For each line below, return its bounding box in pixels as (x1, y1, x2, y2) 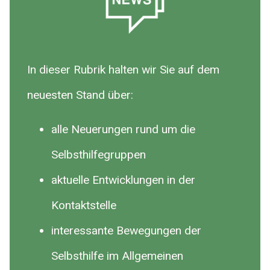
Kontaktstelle (51, 198, 117, 212)
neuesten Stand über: (27, 88, 134, 102)
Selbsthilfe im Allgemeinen (51, 248, 184, 263)
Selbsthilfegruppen (51, 147, 149, 162)
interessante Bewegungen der (51, 223, 202, 237)
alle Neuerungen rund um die (51, 122, 196, 136)
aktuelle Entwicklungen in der (51, 172, 196, 187)
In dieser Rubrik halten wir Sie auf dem (27, 63, 220, 77)
